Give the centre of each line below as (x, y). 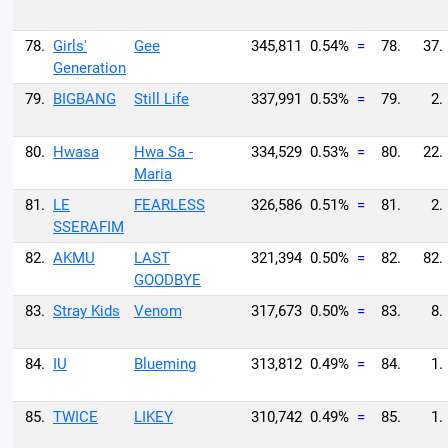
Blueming (165, 364)
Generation (89, 68)
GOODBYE (167, 280)
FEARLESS (169, 205)
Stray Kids (86, 311)
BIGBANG (84, 99)
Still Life (161, 99)
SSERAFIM (88, 227)
